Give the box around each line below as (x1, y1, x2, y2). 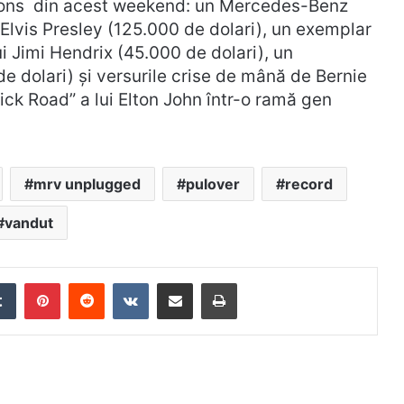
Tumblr (15, 272, 62, 291)
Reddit (104, 272, 148, 291)
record (284, 174, 333, 193)
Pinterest (60, 272, 120, 291)
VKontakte (148, 272, 218, 291)
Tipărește (236, 272, 300, 291)
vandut (4, 213, 53, 232)
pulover (185, 174, 240, 193)
